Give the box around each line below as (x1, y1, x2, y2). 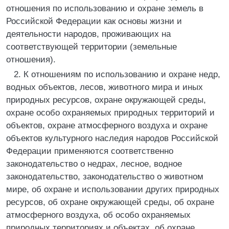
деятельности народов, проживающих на (6, 29, 171, 39)
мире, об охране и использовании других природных (6, 185, 219, 194)
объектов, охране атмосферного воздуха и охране (6, 121, 208, 130)
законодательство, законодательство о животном (6, 172, 203, 181)
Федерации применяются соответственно (6, 146, 173, 156)
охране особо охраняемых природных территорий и (6, 108, 215, 118)
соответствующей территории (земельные (6, 42, 177, 52)
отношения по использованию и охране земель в (6, 4, 203, 13)
